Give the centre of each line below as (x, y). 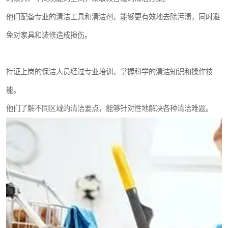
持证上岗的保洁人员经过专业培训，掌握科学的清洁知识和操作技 (109, 72)
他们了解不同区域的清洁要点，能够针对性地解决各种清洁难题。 (109, 108)
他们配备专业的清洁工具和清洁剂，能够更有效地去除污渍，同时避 (113, 17)
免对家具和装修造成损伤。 (49, 35)
